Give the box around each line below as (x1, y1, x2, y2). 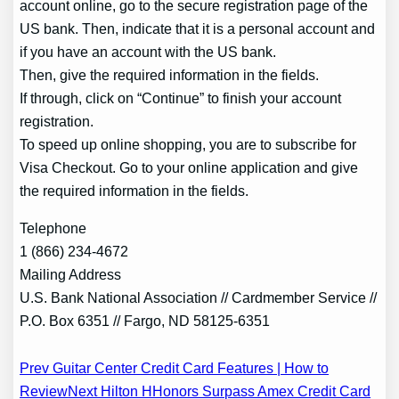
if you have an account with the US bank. (20, 43, 277, 60)
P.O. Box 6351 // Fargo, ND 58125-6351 (20, 313, 271, 330)
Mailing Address (20, 266, 122, 283)
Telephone (20, 220, 87, 237)
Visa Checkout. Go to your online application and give (20, 159, 359, 175)
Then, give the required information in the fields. (20, 66, 320, 83)
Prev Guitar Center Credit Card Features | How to (20, 360, 330, 377)
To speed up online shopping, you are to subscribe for (20, 135, 357, 152)
